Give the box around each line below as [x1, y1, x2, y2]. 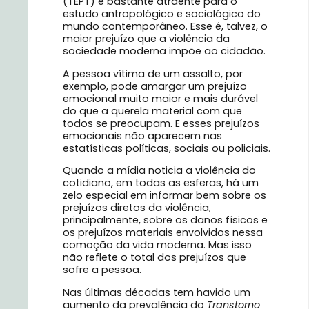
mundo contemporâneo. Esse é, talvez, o [63, 19, 268, 34]
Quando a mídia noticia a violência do [63, 163, 256, 178]
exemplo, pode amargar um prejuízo [63, 79, 247, 93]
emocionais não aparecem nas [63, 128, 222, 143]
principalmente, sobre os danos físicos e [63, 213, 268, 228]
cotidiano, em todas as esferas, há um [63, 176, 259, 190]
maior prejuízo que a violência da [63, 32, 230, 46]
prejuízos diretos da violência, [63, 201, 211, 215]
